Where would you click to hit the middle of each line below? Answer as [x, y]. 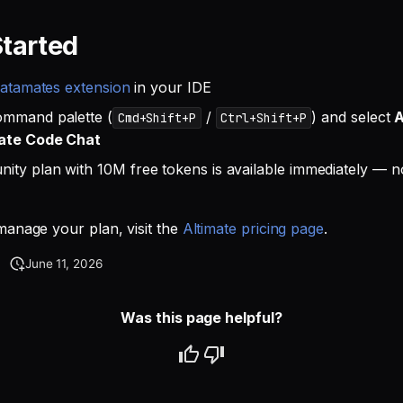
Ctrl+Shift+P [264, 118]
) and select [353, 117]
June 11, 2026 [63, 264]
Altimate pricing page [253, 228]
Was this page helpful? [201, 318]
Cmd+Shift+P [157, 118]
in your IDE [170, 87]
